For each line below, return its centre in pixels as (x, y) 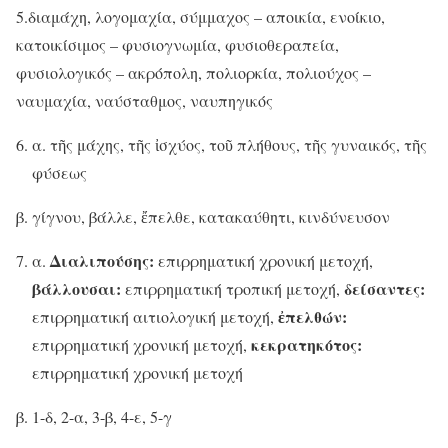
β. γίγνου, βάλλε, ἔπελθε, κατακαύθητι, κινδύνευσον (203, 217)
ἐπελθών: (312, 317)
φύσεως (59, 173)
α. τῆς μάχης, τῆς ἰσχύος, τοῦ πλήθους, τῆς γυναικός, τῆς (229, 145)
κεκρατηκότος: (306, 345)
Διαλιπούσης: (102, 261)
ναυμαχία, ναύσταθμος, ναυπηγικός (144, 101)
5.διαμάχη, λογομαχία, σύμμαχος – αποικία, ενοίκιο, (200, 17)
